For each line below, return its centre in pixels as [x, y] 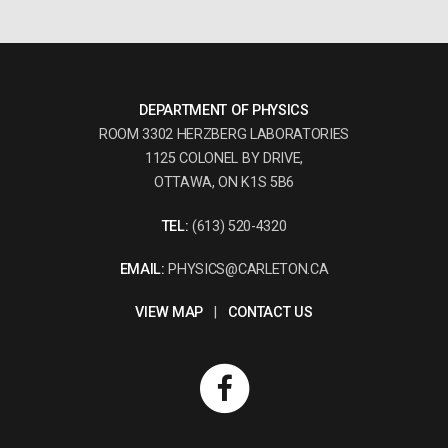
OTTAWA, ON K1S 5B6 [224, 183]
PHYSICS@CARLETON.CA [246, 269]
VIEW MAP [169, 312]
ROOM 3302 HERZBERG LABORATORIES [224, 135]
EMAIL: [142, 269]
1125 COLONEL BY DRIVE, [224, 159]
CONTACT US [270, 312]
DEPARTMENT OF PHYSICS [224, 111]
